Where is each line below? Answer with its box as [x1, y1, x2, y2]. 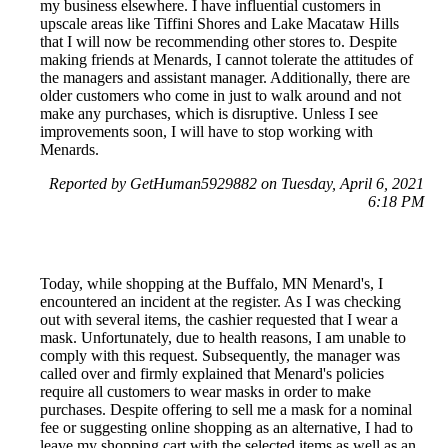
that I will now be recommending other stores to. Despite [40, 32, 397, 50]
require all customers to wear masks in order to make [40, 382, 371, 400]
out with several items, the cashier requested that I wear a [40, 310, 398, 328]
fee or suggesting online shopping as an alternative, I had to [40, 418, 413, 436]
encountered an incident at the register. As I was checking [40, 292, 401, 310]
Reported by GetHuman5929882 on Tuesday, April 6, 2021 [49, 174, 424, 192]
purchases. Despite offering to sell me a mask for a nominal [40, 400, 412, 418]
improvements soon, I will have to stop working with [40, 122, 373, 140]
